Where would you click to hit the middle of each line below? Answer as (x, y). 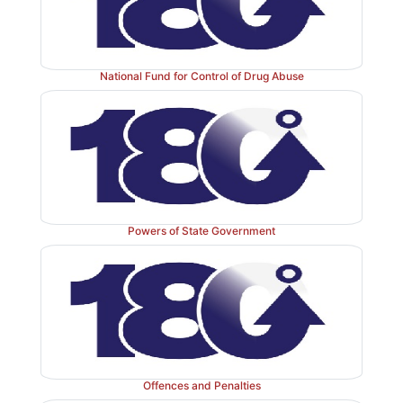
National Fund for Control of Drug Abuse (201, 76)
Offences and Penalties (201, 385)
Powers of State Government (201, 230)
